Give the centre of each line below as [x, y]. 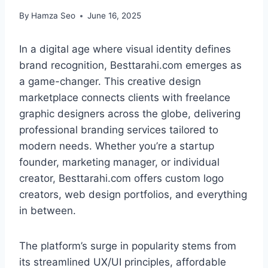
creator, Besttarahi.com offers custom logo [121, 179]
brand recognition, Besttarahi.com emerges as [130, 66]
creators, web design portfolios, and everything [133, 195]
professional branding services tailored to [119, 130]
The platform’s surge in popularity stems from [128, 246]
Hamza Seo [54, 16]
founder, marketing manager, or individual [119, 162]
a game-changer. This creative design [110, 82]
